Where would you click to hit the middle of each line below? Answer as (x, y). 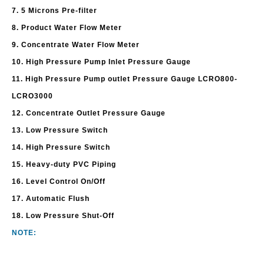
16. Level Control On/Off (59, 181)
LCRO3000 (32, 96)
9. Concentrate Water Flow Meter (76, 44)
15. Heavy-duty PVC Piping (64, 164)
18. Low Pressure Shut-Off (63, 215)
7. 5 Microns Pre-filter (55, 10)
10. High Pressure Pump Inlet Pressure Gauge (101, 62)
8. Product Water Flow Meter (67, 27)
